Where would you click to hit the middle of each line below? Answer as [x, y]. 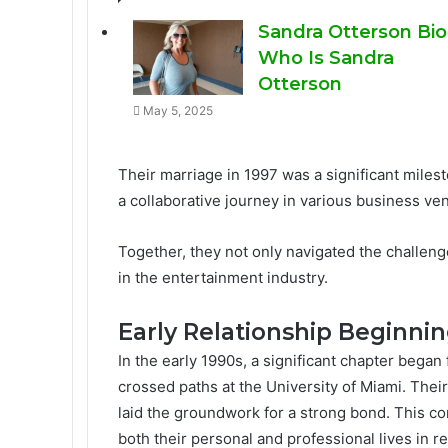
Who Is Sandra [326, 58]
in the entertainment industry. [223, 277]
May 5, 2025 [178, 110]
